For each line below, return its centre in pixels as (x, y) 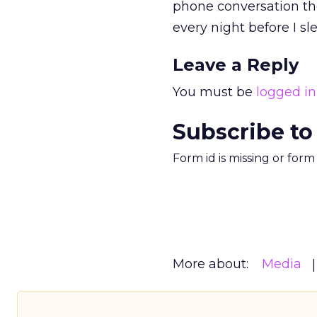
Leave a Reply (236, 65)
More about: (211, 264)
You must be (214, 92)
